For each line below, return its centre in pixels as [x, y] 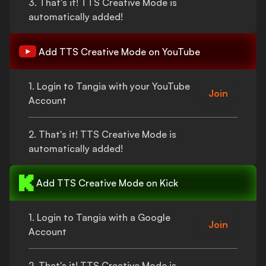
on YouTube [173, 51]
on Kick [161, 183]
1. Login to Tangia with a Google [99, 217]
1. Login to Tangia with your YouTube [109, 86]
